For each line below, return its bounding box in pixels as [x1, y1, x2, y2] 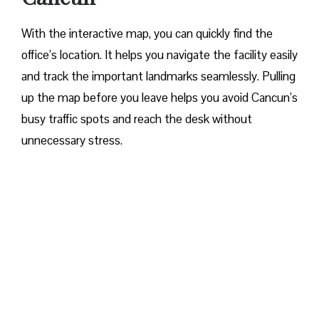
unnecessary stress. [21, 132, 122, 149]
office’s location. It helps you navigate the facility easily [21, 47, 298, 63]
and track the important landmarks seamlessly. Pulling [21, 68, 296, 85]
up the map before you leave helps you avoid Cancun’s [21, 90, 298, 106]
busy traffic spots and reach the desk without [21, 111, 252, 127]
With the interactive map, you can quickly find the [21, 26, 273, 42]
